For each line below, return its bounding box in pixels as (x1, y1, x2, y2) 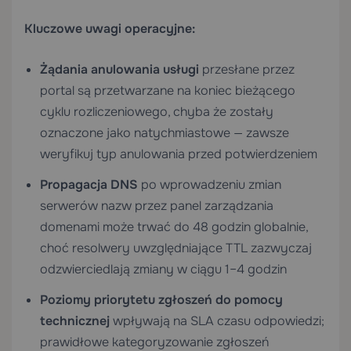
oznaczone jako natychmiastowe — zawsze (40, 125, 289, 141)
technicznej (40, 313, 110, 329)
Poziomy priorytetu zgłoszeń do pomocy (40, 291, 283, 308)
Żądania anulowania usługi (40, 61, 199, 78)
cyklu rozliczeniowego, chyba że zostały (40, 103, 273, 120)
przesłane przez (199, 61, 295, 78)
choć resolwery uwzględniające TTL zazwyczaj (40, 240, 312, 256)
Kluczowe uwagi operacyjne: (24, 20, 195, 37)
